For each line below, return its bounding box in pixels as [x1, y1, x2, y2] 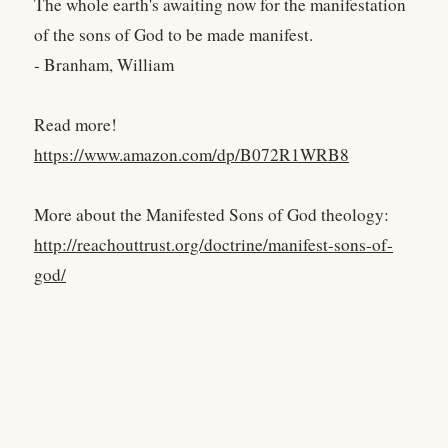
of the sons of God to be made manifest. [34, 23, 313, 47]
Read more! [34, 113, 117, 137]
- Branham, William [34, 53, 174, 77]
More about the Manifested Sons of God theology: [34, 203, 389, 227]
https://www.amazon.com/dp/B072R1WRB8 [34, 143, 349, 167]
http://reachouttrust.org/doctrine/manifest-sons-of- [34, 233, 393, 257]
